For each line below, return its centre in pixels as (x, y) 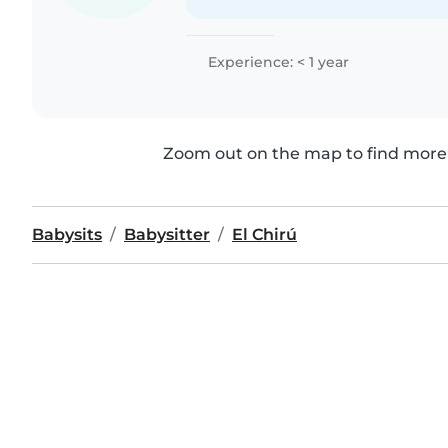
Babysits (67, 235)
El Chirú (264, 235)
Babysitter (167, 235)
